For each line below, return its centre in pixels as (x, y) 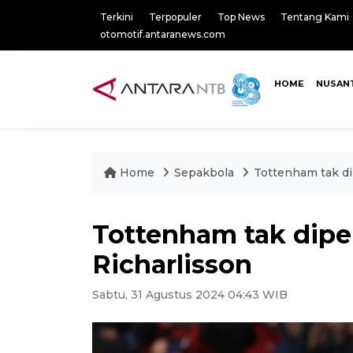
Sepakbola (204, 173)
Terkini (117, 17)
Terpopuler (175, 17)
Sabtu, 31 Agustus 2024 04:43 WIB (190, 295)
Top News (241, 17)
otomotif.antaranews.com (163, 34)
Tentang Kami (315, 17)
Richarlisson (172, 264)
